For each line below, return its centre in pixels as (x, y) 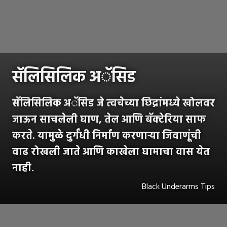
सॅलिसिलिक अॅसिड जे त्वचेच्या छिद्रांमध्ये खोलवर (113, 104)
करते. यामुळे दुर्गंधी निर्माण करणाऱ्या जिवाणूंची (107, 137)
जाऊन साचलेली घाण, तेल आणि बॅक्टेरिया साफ (109, 120)
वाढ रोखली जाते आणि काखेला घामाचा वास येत (111, 153)
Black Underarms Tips (178, 187)
